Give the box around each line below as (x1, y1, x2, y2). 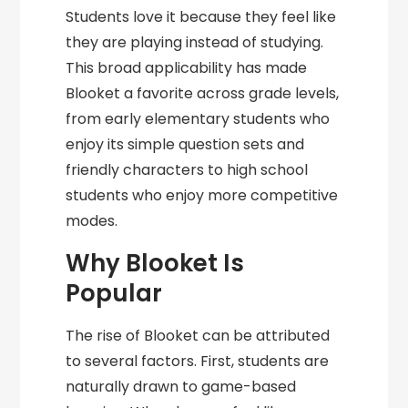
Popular (66, 277, 163, 310)
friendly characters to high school (66, 159, 309, 180)
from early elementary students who (66, 108, 331, 129)
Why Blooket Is (66, 247, 245, 280)
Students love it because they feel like (66, 6, 337, 27)
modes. (66, 210, 118, 231)
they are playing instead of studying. (66, 32, 324, 53)
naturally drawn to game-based (66, 376, 297, 397)
